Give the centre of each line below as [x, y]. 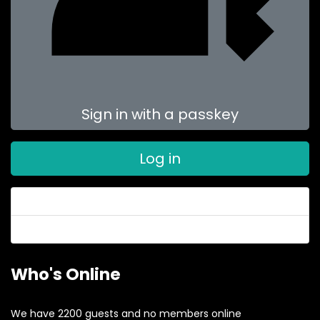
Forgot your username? [81, 229]
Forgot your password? [79, 201]
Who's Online [66, 274]
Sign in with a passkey [160, 114]
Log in [160, 159]
